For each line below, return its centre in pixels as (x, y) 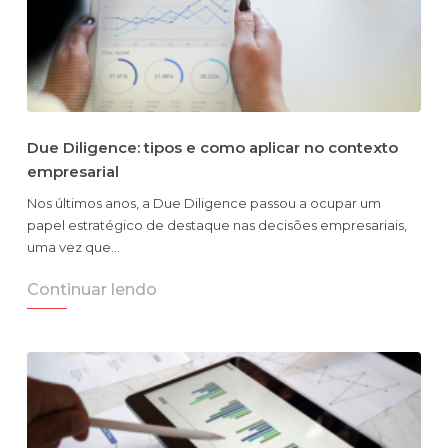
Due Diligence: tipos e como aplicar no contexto (212, 148)
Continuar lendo (92, 290)
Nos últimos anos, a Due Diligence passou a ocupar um (204, 203)
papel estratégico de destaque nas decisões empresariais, (217, 225)
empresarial (73, 172)
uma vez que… (73, 247)
